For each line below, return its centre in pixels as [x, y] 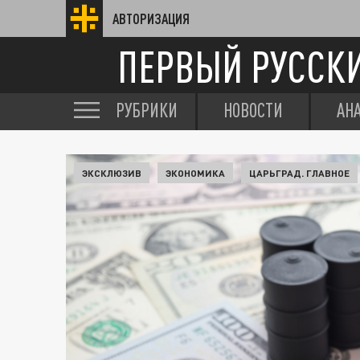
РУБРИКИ [147, 110]
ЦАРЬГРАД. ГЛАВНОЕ [299, 173]
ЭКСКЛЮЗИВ [112, 173]
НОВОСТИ [253, 110]
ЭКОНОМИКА [195, 173]
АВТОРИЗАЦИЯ [151, 18]
